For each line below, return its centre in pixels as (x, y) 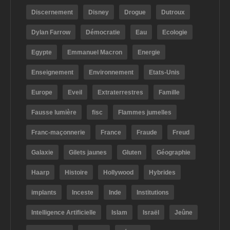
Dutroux (173, 13)
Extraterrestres (120, 93)
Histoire (76, 173)
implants (44, 193)
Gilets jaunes (88, 153)
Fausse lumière (54, 113)
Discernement (52, 13)
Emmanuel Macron (95, 53)
